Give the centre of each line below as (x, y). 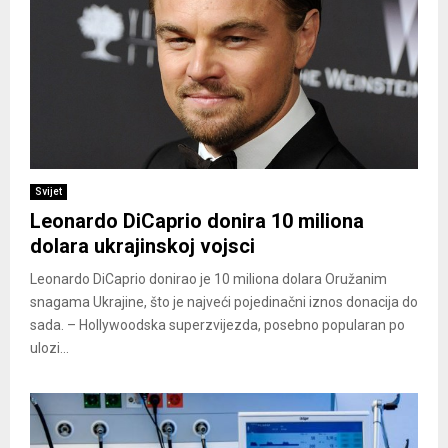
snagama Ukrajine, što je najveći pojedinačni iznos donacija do (224, 301)
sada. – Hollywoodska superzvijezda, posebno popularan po (217, 324)
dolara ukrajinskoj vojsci (142, 245)
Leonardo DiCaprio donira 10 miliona (197, 220)
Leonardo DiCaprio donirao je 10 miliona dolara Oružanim (208, 278)
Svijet (48, 191)
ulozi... (49, 347)
